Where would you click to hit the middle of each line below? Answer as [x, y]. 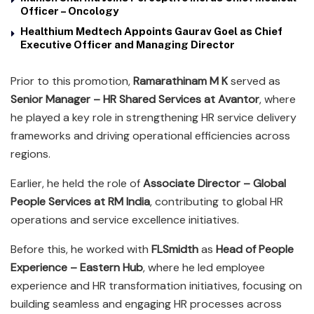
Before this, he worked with [81, 249]
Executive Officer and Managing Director [128, 44]
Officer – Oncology [69, 11]
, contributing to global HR [217, 201]
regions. [30, 153]
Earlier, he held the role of [77, 183]
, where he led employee [204, 267]
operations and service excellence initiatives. [125, 219]
